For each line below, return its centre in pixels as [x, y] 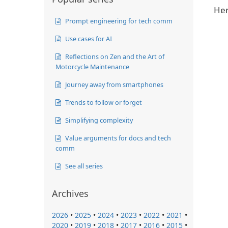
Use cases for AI [88, 38]
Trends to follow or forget [103, 102]
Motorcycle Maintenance [92, 66]
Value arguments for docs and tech [117, 138]
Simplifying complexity [98, 120]
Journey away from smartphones [113, 84]
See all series [83, 166]
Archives [70, 193]
